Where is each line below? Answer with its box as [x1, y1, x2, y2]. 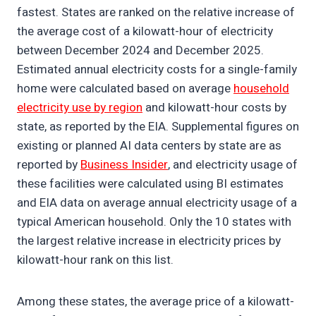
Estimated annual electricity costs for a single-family [17, 61, 297, 79]
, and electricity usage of [168, 156, 298, 174]
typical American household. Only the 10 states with [17, 213, 291, 231]
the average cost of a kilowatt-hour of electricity [17, 23, 273, 41]
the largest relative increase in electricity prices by [17, 232, 281, 250]
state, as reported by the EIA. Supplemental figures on [17, 118, 299, 136]
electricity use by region [17, 99, 142, 117]
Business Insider [80, 156, 168, 174]
